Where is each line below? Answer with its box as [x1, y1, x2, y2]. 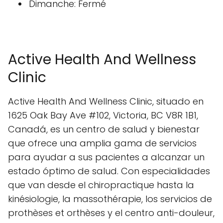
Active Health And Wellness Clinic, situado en [8, 95, 204, 108]
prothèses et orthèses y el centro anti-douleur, [8, 206, 215, 219]
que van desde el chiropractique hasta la [8, 178, 194, 191]
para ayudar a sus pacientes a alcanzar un [8, 150, 205, 163]
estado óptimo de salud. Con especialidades [8, 164, 210, 177]
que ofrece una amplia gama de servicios [8, 136, 197, 149]
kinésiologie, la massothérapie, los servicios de [8, 192, 212, 205]
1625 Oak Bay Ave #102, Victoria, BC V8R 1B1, [8, 109, 198, 121]
